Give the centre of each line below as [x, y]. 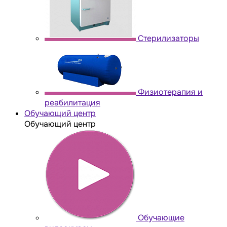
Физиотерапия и [170, 92]
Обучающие [161, 217]
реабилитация [72, 102]
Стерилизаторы [168, 38]
